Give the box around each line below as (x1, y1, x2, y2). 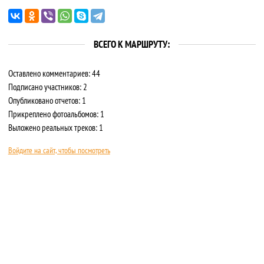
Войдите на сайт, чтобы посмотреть (8, 145, 110, 156)
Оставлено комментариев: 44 (8, 68, 100, 80)
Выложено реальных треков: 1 (8, 122, 103, 134)
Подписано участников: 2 (8, 81, 87, 93)
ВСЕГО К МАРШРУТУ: (94, 38, 170, 51)
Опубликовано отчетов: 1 (8, 95, 86, 107)
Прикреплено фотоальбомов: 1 (8, 108, 104, 120)
